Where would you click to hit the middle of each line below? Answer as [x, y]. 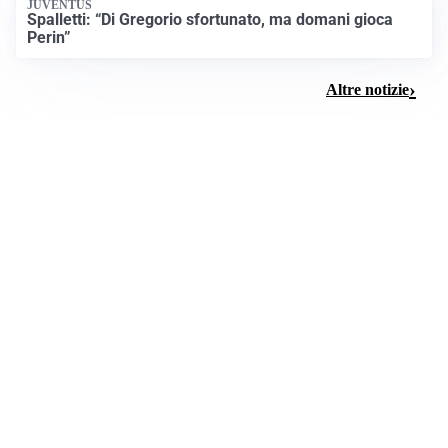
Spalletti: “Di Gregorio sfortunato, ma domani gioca [210, 20]
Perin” [49, 38]
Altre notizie [367, 89]
